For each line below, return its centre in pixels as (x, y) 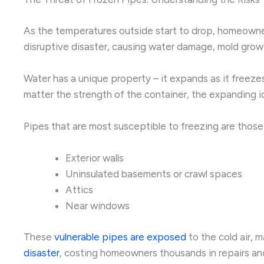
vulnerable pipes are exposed (120, 237)
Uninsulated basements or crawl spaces (154, 174)
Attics (79, 190)
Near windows (98, 206)
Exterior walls (95, 158)
